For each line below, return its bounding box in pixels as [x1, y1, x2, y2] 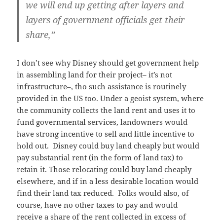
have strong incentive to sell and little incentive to [17, 129, 195, 139]
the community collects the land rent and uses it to [17, 105, 196, 115]
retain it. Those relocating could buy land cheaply [17, 164, 192, 175]
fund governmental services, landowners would [17, 117, 188, 127]
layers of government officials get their [26, 14, 185, 26]
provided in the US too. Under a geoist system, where [17, 93, 204, 104]
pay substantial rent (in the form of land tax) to [17, 152, 184, 163]
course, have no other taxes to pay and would [17, 200, 178, 210]
